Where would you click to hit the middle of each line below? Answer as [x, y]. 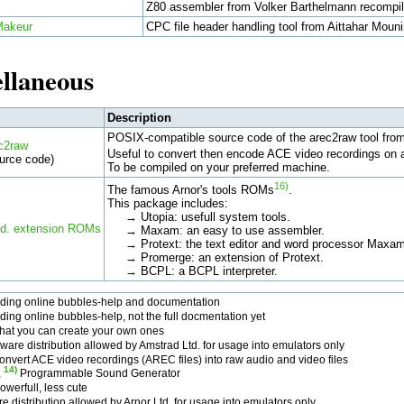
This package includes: [167, 203]
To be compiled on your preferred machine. [218, 167]
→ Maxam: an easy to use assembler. [216, 230]
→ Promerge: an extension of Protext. [215, 257]
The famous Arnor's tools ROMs [190, 189]
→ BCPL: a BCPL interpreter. [192, 271]
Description [139, 117]
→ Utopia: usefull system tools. [198, 216]
